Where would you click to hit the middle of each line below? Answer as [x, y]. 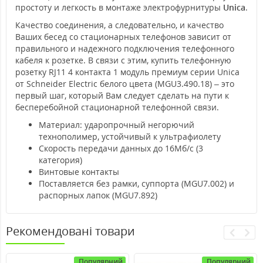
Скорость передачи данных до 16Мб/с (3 [121, 148]
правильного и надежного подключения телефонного [125, 48]
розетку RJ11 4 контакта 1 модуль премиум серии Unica [127, 72]
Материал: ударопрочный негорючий [117, 124]
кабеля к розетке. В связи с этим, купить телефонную [123, 60]
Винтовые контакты [79, 171]
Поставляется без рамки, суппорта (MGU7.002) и [136, 183]
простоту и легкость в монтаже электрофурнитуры [119, 7]
